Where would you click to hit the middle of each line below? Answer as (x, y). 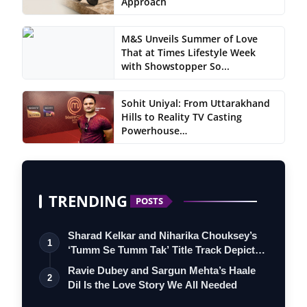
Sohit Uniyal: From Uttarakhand (195, 103)
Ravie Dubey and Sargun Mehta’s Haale (162, 270)
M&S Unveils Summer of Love (189, 38)
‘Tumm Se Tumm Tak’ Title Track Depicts (164, 249)
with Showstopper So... (175, 66)
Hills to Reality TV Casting (181, 116)
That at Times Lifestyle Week (188, 52)
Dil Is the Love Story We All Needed (152, 284)
